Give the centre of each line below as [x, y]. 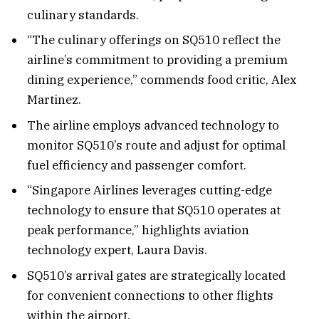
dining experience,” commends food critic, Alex [162, 80]
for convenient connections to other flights [150, 295]
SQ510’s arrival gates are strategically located [156, 275]
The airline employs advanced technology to [153, 125]
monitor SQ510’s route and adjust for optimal [156, 145]
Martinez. [54, 100]
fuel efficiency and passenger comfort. [137, 165]
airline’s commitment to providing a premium [157, 60]
